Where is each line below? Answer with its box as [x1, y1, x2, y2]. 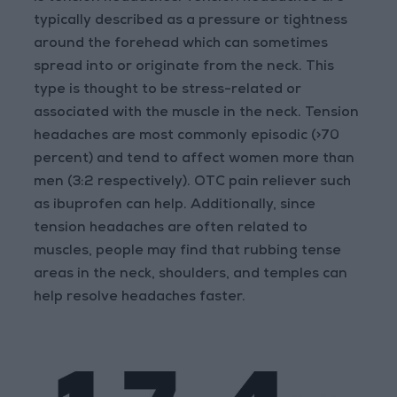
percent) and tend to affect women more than [34, 152, 355, 167]
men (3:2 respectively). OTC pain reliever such [34, 175, 352, 191]
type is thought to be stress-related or [34, 83, 302, 98]
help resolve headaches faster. [34, 291, 246, 306]
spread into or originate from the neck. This [34, 60, 335, 75]
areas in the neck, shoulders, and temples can [34, 268, 348, 283]
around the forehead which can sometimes [34, 37, 329, 52]
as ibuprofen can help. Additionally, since [34, 198, 316, 214]
